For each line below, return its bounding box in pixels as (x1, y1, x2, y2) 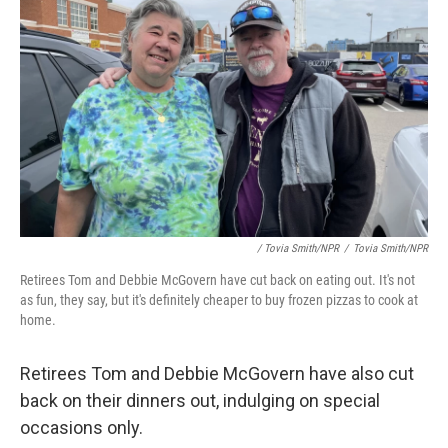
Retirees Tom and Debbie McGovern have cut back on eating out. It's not (20, 272, 415, 288)
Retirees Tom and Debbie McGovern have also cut (20, 363, 414, 384)
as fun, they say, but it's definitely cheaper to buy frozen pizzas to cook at (20, 292, 418, 308)
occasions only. (20, 417, 143, 438)
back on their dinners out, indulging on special (20, 390, 380, 411)
